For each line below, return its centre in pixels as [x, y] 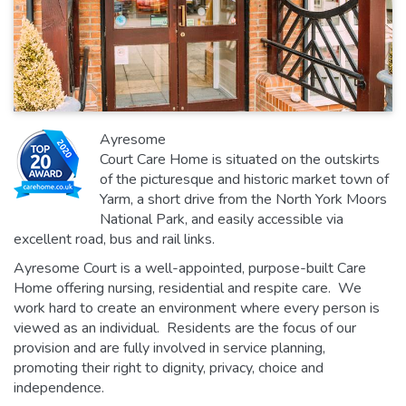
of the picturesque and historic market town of [244, 179]
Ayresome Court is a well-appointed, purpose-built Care [190, 268]
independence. [59, 387]
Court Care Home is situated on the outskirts [240, 159]
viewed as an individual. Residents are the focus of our [185, 328]
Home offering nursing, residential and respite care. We [188, 288]
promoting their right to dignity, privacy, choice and [169, 367]
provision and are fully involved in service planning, [169, 348]
